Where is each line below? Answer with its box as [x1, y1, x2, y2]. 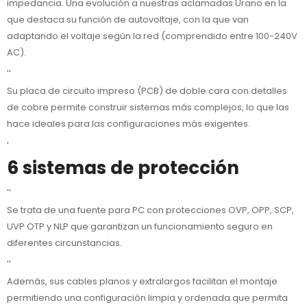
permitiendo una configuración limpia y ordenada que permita [7, 291, 288, 305]
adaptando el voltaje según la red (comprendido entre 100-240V [7, 29, 297, 43]
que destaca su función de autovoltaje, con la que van [7, 13, 249, 27]
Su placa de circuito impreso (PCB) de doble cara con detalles [7, 84, 287, 98]
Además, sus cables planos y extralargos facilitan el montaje [7, 275, 278, 288]
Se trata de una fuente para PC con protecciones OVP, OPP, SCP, [7, 204, 294, 217]
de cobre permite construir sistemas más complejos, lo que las [7, 101, 289, 114]
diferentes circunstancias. [7, 236, 122, 250]
